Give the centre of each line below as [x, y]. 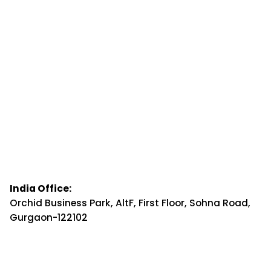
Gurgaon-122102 [49, 217]
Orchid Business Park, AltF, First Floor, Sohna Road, [130, 203]
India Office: [41, 188]
